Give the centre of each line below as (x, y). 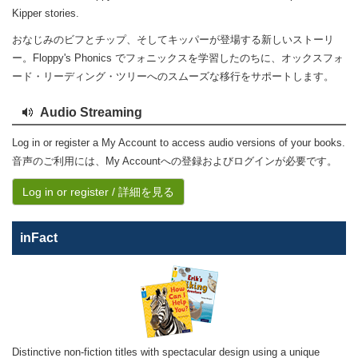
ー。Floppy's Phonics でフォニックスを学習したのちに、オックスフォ (178, 58)
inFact (39, 238)
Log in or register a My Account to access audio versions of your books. (179, 143)
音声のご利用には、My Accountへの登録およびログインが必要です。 (175, 161)
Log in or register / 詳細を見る (98, 192)
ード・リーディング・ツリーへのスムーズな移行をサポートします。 (173, 76)
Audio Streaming (91, 112)
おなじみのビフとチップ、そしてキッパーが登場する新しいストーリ (173, 40)
